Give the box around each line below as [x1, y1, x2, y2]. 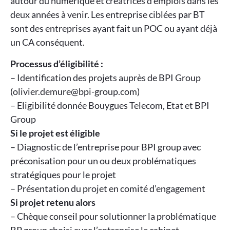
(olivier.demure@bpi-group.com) [10, 85, 140, 97]
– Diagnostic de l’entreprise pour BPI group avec [10, 141, 201, 152]
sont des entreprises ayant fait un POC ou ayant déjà [10, 23, 217, 34]
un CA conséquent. [10, 36, 85, 48]
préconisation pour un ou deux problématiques [10, 155, 196, 166]
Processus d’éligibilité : [10, 57, 103, 69]
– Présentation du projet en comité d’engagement [10, 182, 205, 194]
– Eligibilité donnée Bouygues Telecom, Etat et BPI [10, 99, 209, 111]
